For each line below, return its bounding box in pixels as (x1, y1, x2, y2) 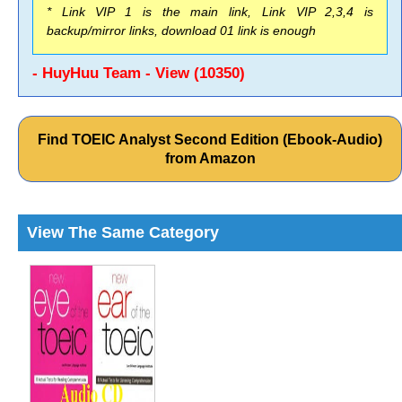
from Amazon (164, 151, 256, 166)
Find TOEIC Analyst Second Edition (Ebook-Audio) (38, 132, 382, 147)
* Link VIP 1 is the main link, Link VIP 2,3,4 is (47, 4, 373, 19)
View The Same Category (27, 223, 219, 241)
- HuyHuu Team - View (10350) (32, 65, 245, 82)
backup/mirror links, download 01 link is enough (47, 23, 316, 38)
